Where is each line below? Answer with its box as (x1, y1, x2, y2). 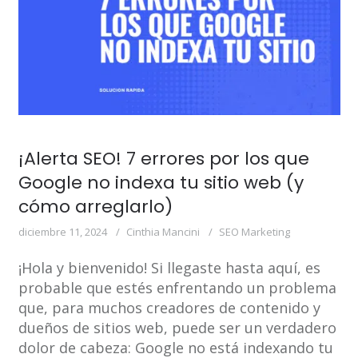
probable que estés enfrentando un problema (18, 278, 336, 298)
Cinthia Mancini (125, 225, 200, 240)
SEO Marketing (218, 225, 290, 240)
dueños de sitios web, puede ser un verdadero (18, 318, 336, 338)
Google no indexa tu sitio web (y (18, 170, 304, 196)
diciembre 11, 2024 (18, 225, 107, 240)
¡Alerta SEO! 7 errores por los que (18, 146, 309, 172)
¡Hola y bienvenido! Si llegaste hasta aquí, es (18, 258, 320, 278)
